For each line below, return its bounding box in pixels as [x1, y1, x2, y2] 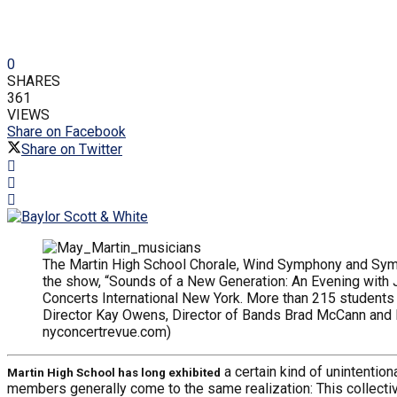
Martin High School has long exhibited [7, 365, 221, 379]
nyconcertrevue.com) [43, 323, 171, 340]
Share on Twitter [21, 140, 122, 158]
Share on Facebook [7, 122, 126, 140]
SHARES [7, 72, 60, 90]
